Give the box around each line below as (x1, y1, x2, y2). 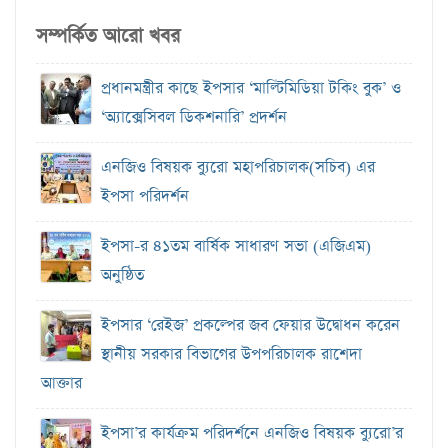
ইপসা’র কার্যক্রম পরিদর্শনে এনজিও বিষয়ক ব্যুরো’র (101, 422, 403, 444)
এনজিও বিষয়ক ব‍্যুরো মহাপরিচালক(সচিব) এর (101, 156, 375, 178)
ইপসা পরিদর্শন (101, 185, 189, 207)
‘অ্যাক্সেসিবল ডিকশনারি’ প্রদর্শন (101, 106, 287, 128)
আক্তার (41, 372, 82, 394)
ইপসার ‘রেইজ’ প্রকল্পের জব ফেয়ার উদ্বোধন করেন (101, 314, 400, 336)
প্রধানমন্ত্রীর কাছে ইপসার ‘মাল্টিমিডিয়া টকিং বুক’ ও (101, 77, 401, 99)
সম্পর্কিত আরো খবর (36, 22, 180, 50)
